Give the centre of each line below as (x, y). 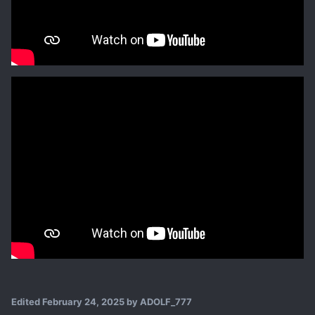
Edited (27, 301)
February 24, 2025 (83, 301)
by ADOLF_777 (158, 301)
